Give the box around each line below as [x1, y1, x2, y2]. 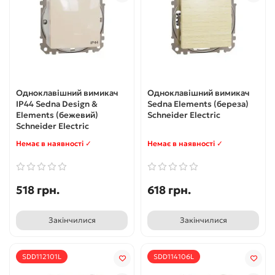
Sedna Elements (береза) [147, 98, 249, 109]
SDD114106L [153, 252, 194, 261]
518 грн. [16, 182, 60, 197]
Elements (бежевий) [16, 109, 98, 120]
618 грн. [147, 182, 191, 197]
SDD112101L [22, 252, 61, 261]
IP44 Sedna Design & [16, 98, 98, 109]
